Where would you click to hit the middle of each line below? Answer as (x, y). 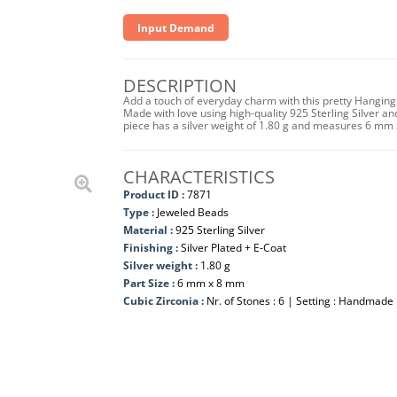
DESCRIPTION (179, 86)
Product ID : (153, 195)
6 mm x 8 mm (210, 283)
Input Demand (175, 27)
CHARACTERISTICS (198, 177)
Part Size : (150, 283)
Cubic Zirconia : (164, 301)
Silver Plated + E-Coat (233, 248)
